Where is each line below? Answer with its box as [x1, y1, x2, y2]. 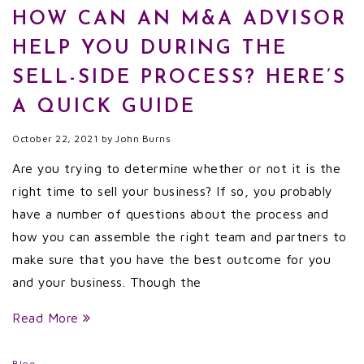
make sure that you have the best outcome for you [12, 252, 331, 266]
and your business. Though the [12, 275, 201, 289]
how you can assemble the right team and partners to [12, 229, 347, 244]
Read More [12, 310, 83, 325]
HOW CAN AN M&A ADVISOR [12, 10, 347, 29]
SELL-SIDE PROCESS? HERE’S [12, 68, 347, 88]
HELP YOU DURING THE [12, 39, 288, 58]
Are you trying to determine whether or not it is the [12, 161, 340, 175]
